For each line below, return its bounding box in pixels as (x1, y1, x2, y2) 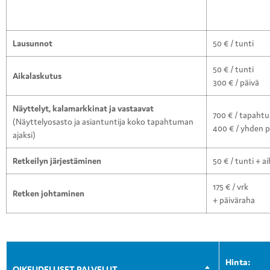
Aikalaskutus (13, 71, 61, 82)
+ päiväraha (213, 195, 255, 206)
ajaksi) (13, 130, 36, 141)
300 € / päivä (213, 77, 259, 89)
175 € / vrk (213, 181, 248, 193)
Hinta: (225, 256, 251, 268)
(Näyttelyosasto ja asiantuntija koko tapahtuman (13, 116, 193, 128)
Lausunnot (13, 38, 52, 49)
